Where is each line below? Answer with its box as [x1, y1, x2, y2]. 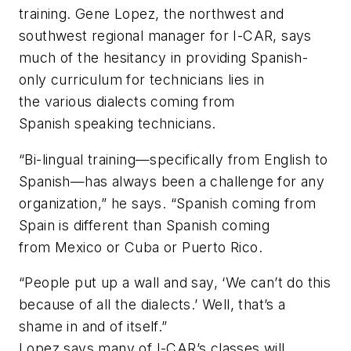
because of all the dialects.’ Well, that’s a [19, 296, 286, 313]
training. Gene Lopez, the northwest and [19, 5, 284, 23]
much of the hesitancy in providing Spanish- [19, 49, 309, 67]
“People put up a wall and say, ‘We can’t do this [19, 274, 331, 291]
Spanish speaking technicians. [19, 115, 216, 132]
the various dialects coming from [19, 93, 235, 110]
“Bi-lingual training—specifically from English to [19, 150, 328, 168]
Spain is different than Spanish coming [19, 216, 270, 233]
